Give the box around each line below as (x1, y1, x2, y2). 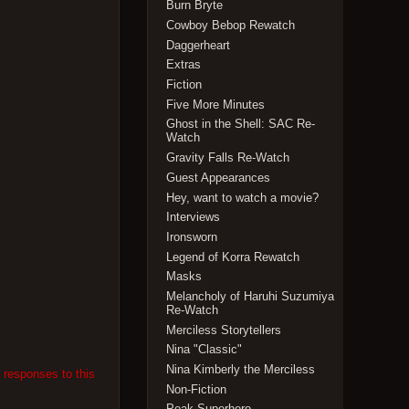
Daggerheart (166, 37, 231, 52)
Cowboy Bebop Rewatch (166, 18, 296, 33)
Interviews (166, 210, 221, 225)
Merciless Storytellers (166, 322, 282, 337)
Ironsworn (166, 229, 218, 244)
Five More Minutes (166, 97, 266, 111)
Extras (166, 58, 202, 72)
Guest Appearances (166, 170, 271, 184)
